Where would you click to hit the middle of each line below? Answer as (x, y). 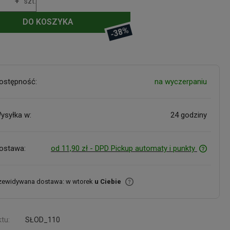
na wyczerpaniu (180, 81)
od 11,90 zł (69, 148)
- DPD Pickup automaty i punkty (142, 148)
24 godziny (188, 115)
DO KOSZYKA (48, 22)
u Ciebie (108, 181)
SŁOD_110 (43, 219)
